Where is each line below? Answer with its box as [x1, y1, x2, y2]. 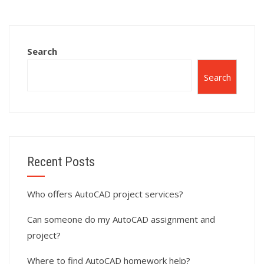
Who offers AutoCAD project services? [27, 188, 183, 200]
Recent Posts [27, 154, 95, 170]
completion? [14, 9, 71, 22]
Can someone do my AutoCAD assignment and [27, 213, 215, 226]
